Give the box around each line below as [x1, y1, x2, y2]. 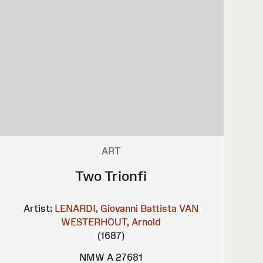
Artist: [23, 203, 52, 214]
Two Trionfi [75, 168, 147, 184]
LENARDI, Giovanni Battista [54, 203, 177, 214]
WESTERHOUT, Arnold [60, 217, 161, 228]
